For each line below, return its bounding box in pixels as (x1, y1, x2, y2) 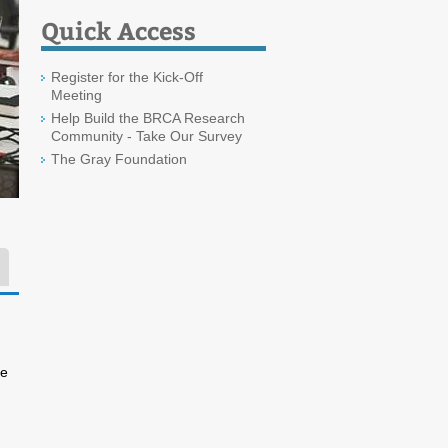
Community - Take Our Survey (51, 128, 242, 144)
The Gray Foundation (51, 151, 187, 167)
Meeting (51, 87, 102, 103)
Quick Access (41, 14, 196, 46)
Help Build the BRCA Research (51, 110, 245, 126)
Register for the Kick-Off (51, 69, 203, 85)
